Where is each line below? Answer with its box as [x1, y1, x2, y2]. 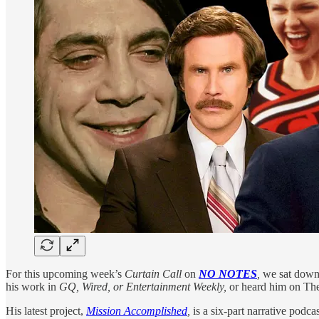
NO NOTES [199, 267, 257, 280]
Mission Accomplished [86, 304, 187, 317]
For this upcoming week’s [6, 267, 125, 280]
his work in [6, 280, 59, 293]
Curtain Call [125, 267, 184, 280]
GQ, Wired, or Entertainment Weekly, [59, 280, 226, 293]
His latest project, [6, 304, 86, 317]
